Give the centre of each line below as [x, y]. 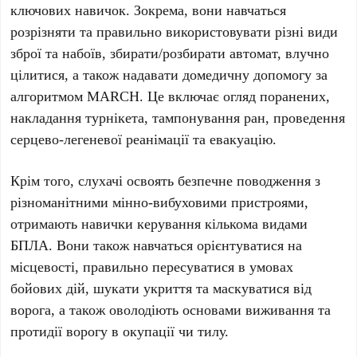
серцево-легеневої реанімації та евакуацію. [144, 139]
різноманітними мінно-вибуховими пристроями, [160, 202]
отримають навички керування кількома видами [159, 223]
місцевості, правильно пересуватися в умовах [152, 266]
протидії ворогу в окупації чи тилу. [120, 331]
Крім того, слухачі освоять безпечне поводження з [166, 180]
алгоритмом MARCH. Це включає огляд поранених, [171, 96]
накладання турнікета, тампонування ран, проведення [178, 117]
